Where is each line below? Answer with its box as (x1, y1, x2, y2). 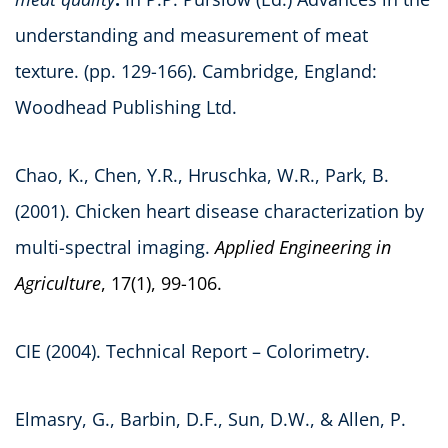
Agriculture (15, 270, 101, 295)
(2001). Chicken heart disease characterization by (15, 198, 424, 223)
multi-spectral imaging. (15, 234, 215, 259)
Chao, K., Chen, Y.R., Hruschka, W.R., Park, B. (15, 162, 389, 187)
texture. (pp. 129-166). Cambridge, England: (15, 58, 377, 83)
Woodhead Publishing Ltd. (15, 94, 237, 119)
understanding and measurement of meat (15, 22, 368, 47)
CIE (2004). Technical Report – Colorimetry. (15, 338, 370, 363)
